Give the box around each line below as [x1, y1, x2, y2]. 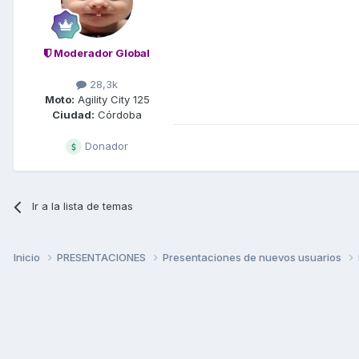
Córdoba [95, 108, 142, 122]
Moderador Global [51, 46, 150, 59]
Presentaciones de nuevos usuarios [163, 250, 344, 264]
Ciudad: [52, 108, 95, 122]
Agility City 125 [74, 93, 150, 107]
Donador [82, 139, 128, 153]
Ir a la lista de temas [32, 200, 134, 213]
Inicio [14, 250, 42, 264]
